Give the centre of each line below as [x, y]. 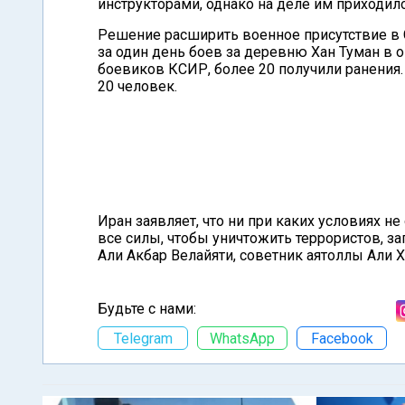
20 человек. [137, 86]
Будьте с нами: [147, 309]
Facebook [342, 338]
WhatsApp [242, 338]
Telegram [143, 338]
